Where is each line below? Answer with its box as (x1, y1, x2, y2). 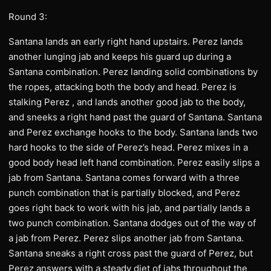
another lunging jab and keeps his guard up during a (8, 51, 231, 62)
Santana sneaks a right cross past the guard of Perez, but (8, 247, 253, 259)
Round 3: (8, 11, 47, 22)
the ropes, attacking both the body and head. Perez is (8, 81, 237, 93)
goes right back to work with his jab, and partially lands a (8, 202, 250, 214)
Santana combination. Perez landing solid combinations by (8, 66, 258, 77)
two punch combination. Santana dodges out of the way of (8, 217, 256, 229)
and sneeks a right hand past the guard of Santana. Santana (8, 111, 262, 123)
